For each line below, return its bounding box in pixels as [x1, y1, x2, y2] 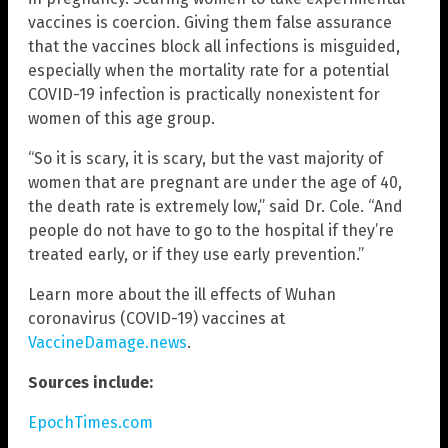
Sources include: [28, 373, 153, 393]
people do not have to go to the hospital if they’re [28, 221, 394, 241]
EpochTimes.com [28, 413, 153, 433]
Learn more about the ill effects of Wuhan [28, 285, 336, 305]
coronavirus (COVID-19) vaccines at [28, 309, 285, 329]
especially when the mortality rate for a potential [28, 61, 389, 81]
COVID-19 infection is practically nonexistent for [28, 85, 380, 105]
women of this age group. [28, 109, 215, 129]
